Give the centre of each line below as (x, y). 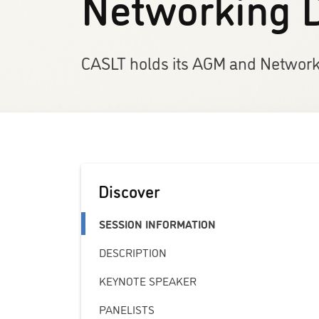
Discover (129, 191)
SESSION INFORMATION (158, 224)
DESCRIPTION (133, 252)
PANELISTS (127, 309)
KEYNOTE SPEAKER (148, 281)
